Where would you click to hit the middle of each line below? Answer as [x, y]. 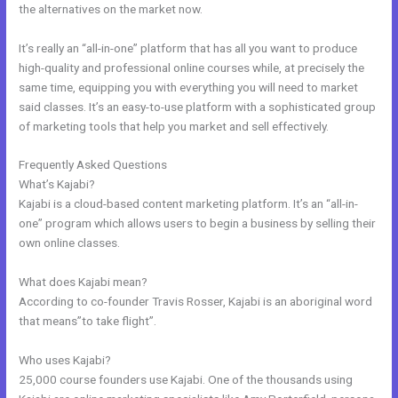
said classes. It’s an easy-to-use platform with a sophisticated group [198, 106]
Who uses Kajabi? [65, 360]
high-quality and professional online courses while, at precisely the [192, 67]
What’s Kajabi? [57, 184]
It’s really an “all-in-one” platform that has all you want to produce [188, 48]
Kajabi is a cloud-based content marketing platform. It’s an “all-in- [189, 204]
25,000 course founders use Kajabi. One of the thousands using [186, 380]
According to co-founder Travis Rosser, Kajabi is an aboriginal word [196, 302]
